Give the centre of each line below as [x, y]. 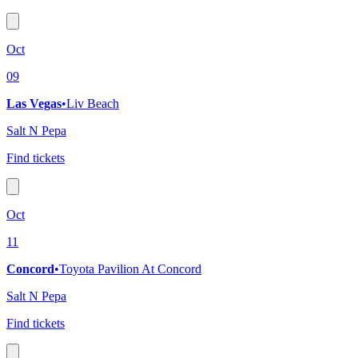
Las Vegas [34, 104]
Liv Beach [93, 104]
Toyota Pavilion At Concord [130, 269]
